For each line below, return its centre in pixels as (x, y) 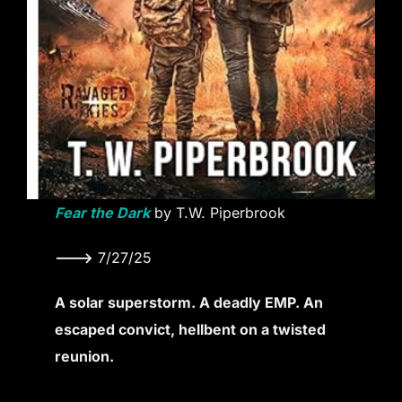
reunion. (85, 357)
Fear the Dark (103, 213)
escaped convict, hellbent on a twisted (191, 330)
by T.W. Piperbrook (218, 213)
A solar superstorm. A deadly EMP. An (189, 303)
